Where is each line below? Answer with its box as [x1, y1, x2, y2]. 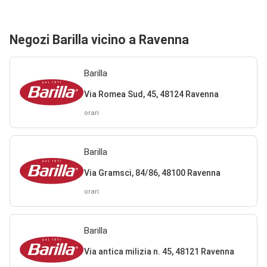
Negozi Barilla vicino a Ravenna [10, 32, 189, 47]
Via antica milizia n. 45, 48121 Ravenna [83, 246, 234, 256]
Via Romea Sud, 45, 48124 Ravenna [83, 89, 219, 99]
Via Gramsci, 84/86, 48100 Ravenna [83, 167, 221, 178]
